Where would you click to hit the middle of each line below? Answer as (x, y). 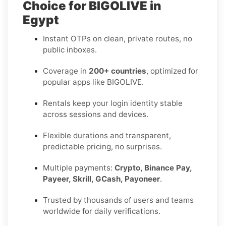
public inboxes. (70, 49)
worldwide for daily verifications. (102, 211)
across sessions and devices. (96, 114)
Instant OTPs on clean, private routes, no (118, 38)
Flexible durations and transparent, (107, 135)
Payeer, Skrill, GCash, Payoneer (101, 179)
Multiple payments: (79, 167)
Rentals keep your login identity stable (113, 103)
